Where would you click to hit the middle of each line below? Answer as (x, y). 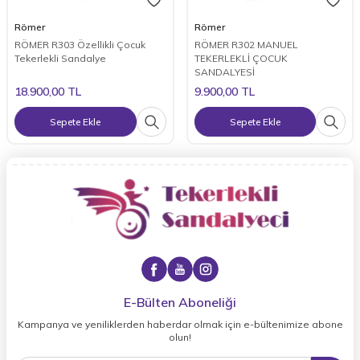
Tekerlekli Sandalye (60, 59)
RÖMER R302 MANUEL (246, 45)
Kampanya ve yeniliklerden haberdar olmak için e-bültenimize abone (180, 325)
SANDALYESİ (224, 72)
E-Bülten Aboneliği (180, 303)
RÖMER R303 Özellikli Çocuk (80, 45)
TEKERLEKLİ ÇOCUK (241, 59)
